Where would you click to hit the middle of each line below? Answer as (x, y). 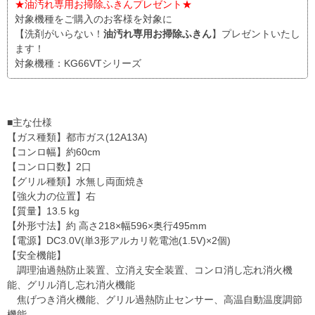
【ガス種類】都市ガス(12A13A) (77, 137)
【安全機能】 (37, 255)
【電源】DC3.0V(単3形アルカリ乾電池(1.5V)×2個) (119, 240)
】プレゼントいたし (256, 33)
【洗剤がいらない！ (59, 33)
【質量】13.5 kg (43, 211)
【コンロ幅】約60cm (54, 152)
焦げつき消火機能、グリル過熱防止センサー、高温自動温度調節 (155, 299)
